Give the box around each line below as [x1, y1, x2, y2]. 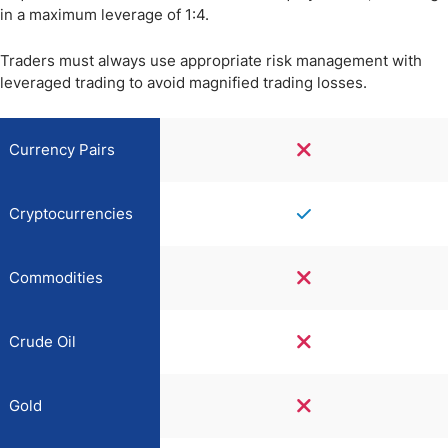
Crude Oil [9, 332, 76, 351]
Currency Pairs [9, 140, 115, 159]
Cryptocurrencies [9, 204, 133, 223]
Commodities [9, 268, 103, 287]
